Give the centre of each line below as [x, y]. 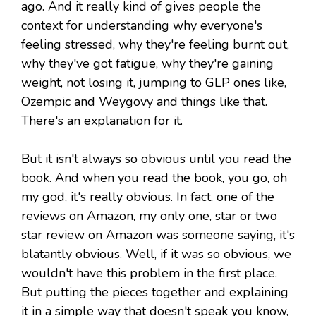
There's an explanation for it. [102, 121]
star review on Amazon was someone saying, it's [158, 235]
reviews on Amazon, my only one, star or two [149, 216]
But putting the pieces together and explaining [155, 292]
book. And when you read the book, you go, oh [154, 178]
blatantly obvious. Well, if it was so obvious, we [156, 254]
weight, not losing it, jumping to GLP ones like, [154, 83]
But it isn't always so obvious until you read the [156, 159]
